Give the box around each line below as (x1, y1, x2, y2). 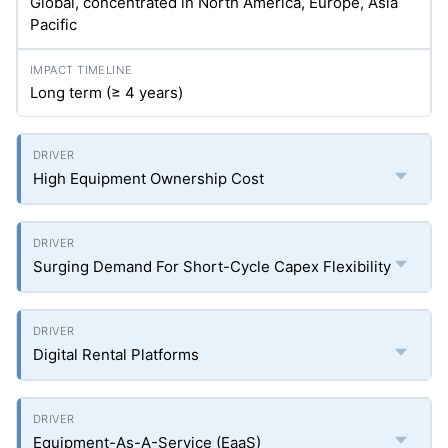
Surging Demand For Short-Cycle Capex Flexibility (33, 257, 391, 276)
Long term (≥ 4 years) (30, 83, 183, 102)
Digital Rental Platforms (33, 345, 199, 364)
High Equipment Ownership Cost (33, 169, 264, 188)
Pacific (30, 15, 77, 34)
